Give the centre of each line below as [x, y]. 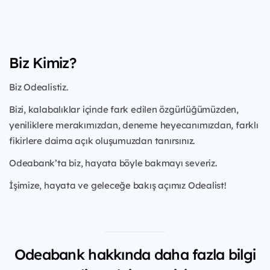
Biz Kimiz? [42, 63]
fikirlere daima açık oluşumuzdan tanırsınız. [102, 141]
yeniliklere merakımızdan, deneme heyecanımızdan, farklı [134, 125]
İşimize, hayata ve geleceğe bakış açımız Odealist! [118, 186]
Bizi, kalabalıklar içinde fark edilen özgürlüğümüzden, [124, 110]
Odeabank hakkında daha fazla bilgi [135, 255]
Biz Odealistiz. [39, 87]
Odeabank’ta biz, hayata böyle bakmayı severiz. [113, 163]
